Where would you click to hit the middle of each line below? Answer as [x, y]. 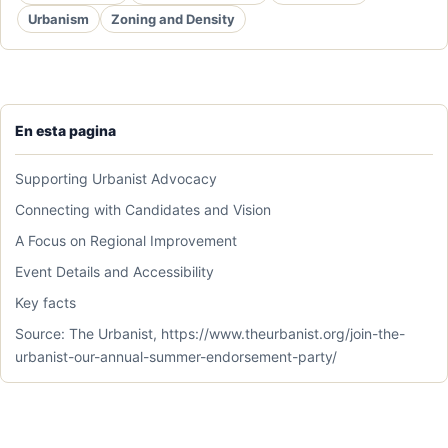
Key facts [45, 303]
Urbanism [58, 18]
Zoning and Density [173, 18]
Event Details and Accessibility [114, 272]
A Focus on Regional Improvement [126, 241]
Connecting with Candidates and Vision [143, 210]
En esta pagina [65, 131]
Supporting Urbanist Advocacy [116, 179]
